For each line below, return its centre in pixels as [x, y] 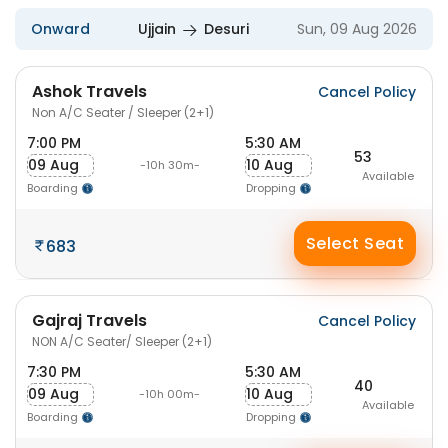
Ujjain [157, 29]
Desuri [226, 29]
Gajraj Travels [89, 320]
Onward [60, 29]
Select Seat [355, 243]
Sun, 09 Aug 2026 [357, 29]
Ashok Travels [89, 91]
